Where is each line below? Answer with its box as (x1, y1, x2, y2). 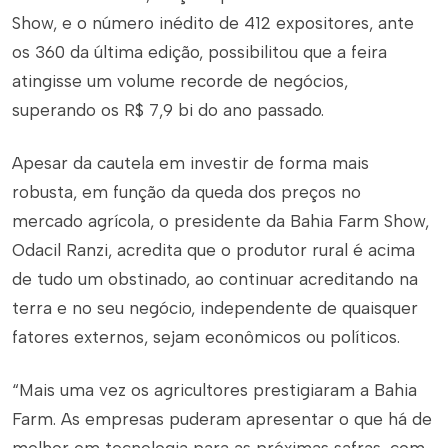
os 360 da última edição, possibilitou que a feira (12, 42, 387, 63)
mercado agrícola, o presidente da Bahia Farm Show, (12, 211, 429, 232)
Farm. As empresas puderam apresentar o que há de (12, 409, 432, 430)
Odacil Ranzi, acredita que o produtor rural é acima (12, 240, 415, 261)
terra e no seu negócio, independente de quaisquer (12, 298, 418, 319)
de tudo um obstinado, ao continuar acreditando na (12, 269, 418, 290)
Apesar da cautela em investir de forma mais (12, 153, 369, 174)
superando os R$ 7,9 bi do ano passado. (12, 100, 324, 121)
